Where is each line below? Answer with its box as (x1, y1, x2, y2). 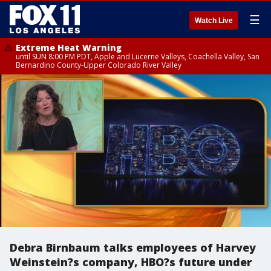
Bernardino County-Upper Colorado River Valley (16, 60, 181, 70)
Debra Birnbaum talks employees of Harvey (10, 240, 256, 255)
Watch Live (195, 16, 233, 25)
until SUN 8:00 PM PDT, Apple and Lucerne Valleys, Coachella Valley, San (16, 51, 260, 62)
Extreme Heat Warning (16, 42, 122, 53)
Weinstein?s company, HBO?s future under (10, 255, 252, 269)
